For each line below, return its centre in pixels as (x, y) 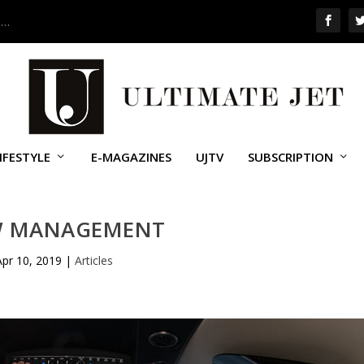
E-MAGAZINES (131, 157)
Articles (94, 260)
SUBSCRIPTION (290, 157)
